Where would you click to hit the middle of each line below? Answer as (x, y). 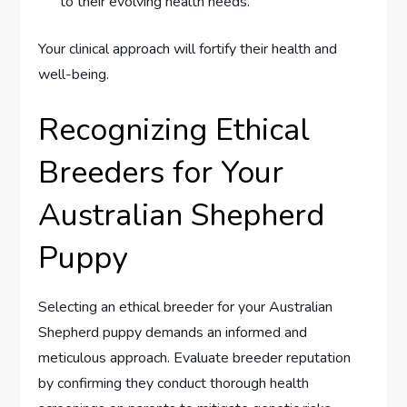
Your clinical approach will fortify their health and (188, 49)
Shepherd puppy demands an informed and (173, 332)
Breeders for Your (161, 172)
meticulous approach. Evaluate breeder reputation (195, 357)
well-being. (74, 74)
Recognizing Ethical (174, 129)
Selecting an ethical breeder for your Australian (186, 307)
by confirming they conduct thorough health (174, 383)
